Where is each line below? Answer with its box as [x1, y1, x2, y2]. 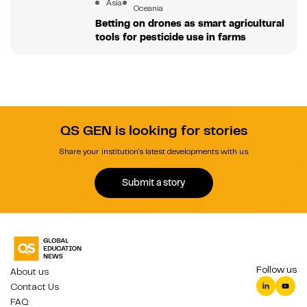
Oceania [133, 2, 163, 14]
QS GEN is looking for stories [60, 121, 247, 139]
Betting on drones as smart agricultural [95, 16, 284, 29]
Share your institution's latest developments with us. [58, 145, 249, 157]
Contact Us [10, 280, 59, 293]
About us [10, 265, 49, 278]
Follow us [256, 263, 297, 275]
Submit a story [122, 176, 185, 189]
